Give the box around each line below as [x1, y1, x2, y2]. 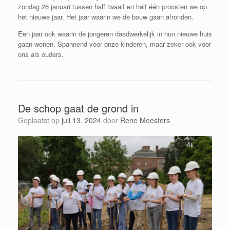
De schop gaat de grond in [18, 101, 139, 116]
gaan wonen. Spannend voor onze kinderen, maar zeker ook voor [18, 39, 211, 49]
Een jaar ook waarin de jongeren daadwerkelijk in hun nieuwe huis [18, 29, 212, 39]
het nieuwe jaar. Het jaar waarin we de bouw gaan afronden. [18, 12, 194, 22]
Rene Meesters [120, 115, 170, 126]
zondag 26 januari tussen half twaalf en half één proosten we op [18, 2, 207, 12]
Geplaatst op [24, 115, 62, 126]
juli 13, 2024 [62, 115, 101, 126]
